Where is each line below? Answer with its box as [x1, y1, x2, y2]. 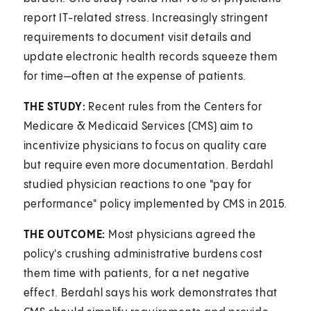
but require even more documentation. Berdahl [23, 159, 274, 171]
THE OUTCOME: [23, 228, 106, 241]
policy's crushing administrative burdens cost [23, 248, 263, 260]
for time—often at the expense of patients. [23, 70, 250, 83]
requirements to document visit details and [23, 31, 253, 44]
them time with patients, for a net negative [23, 267, 251, 280]
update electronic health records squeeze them [23, 51, 278, 63]
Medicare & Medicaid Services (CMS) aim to [23, 120, 253, 133]
